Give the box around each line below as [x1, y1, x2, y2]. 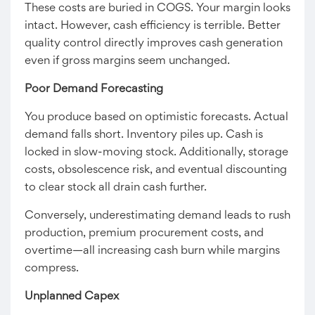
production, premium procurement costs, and [25, 228, 264, 239]
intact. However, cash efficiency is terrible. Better [25, 20, 281, 32]
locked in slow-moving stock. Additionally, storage [25, 147, 288, 158]
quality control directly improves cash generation [25, 38, 283, 49]
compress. [25, 263, 79, 274]
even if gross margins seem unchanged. [25, 56, 230, 67]
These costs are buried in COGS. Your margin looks [25, 3, 290, 14]
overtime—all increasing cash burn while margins [25, 245, 280, 257]
